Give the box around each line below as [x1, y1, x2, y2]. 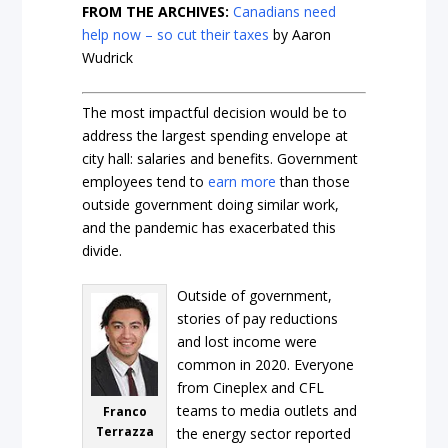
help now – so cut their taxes [82, 25, 270, 45]
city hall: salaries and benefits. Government [82, 148, 359, 168]
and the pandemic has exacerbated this [82, 217, 337, 237]
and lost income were [177, 331, 318, 351]
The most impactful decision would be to [82, 102, 348, 122]
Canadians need [233, 2, 337, 22]
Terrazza [95, 422, 154, 440]
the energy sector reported [177, 423, 352, 443]
